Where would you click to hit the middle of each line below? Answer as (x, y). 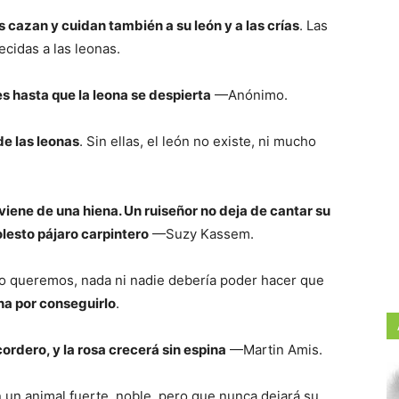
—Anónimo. (249, 95)
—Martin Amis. (274, 350)
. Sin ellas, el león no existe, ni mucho (198, 142)
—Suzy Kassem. (201, 234)
